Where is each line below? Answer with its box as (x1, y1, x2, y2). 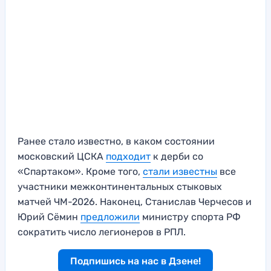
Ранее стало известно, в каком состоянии (18, 135, 215, 148)
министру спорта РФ (140, 211, 241, 223)
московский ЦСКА (18, 151, 106, 163)
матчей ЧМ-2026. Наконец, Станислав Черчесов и (18, 196, 252, 208)
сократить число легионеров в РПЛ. (18, 226, 186, 238)
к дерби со (151, 151, 203, 163)
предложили (80, 211, 140, 223)
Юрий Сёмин (18, 211, 80, 223)
